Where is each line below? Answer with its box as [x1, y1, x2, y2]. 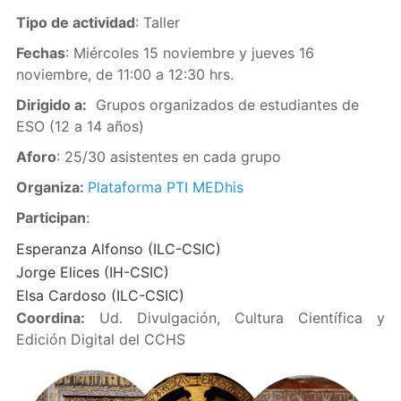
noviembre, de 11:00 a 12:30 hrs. [15, 65, 234, 83]
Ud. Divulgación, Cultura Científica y [84, 309, 386, 327]
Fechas [15, 44, 65, 62]
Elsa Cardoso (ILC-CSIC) [15, 286, 184, 304]
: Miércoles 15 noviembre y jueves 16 [64, 44, 314, 62]
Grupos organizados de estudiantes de [86, 96, 359, 114]
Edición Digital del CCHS [15, 330, 185, 348]
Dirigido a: [15, 96, 87, 114]
